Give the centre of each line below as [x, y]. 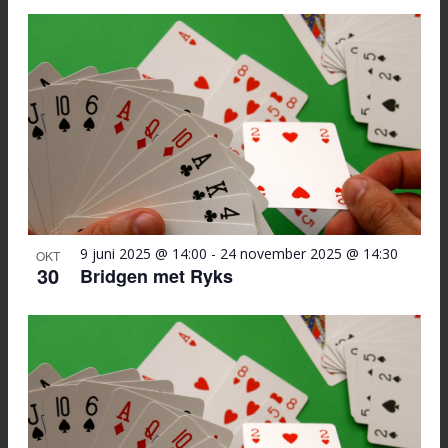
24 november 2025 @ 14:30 [308, 254]
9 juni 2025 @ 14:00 [143, 254]
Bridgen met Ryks [156, 276]
